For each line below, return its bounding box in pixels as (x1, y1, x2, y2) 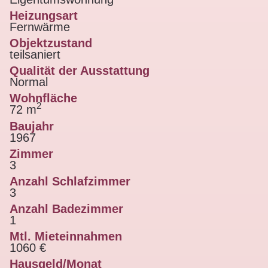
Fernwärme (10, 20, 70, 33)
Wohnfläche (10, 91, 77, 105)
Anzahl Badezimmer (10, 202, 123, 215)
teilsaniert (10, 47, 60, 61)
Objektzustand (10, 36, 92, 50)
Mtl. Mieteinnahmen (10, 229, 122, 243)
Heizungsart (10, 8, 78, 22)
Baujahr (10, 119, 54, 133)
